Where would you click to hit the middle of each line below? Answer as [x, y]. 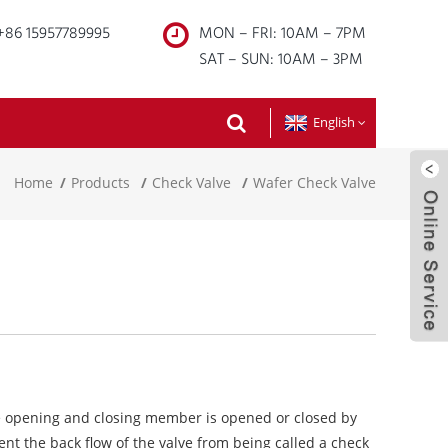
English [334, 122]
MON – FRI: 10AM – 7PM [282, 32]
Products [100, 183]
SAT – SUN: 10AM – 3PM [281, 58]
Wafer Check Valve [314, 183]
